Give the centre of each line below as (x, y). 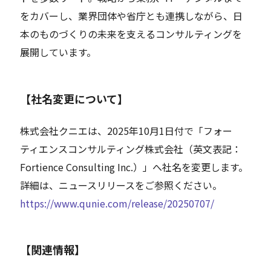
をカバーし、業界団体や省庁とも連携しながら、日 (132, 15)
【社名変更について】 (74, 98)
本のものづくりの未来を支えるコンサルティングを (131, 34)
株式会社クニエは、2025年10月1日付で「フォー (126, 130)
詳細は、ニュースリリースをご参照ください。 (121, 185)
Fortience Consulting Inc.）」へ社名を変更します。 (134, 167)
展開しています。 (58, 52)
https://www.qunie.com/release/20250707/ (117, 203)
